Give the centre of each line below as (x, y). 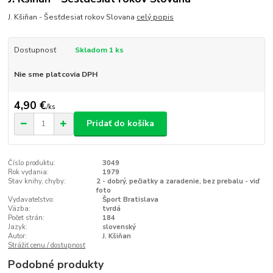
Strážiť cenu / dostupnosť (47, 245)
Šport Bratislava (130, 199)
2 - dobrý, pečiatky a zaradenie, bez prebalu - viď (178, 181)
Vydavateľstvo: (31, 199)
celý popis (155, 17)
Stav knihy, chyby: (37, 181)
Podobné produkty (56, 264)
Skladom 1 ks (99, 50)
